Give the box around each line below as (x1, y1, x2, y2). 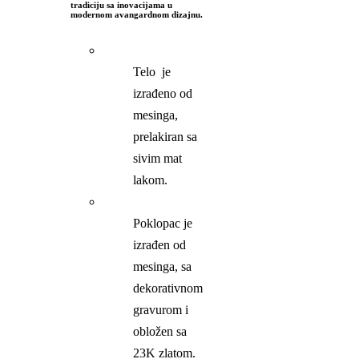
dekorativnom (133, 281, 204, 296)
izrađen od (133, 238, 187, 252)
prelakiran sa (133, 130, 198, 144)
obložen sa (133, 325, 188, 339)
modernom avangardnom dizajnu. (70, 10, 203, 20)
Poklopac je (133, 216, 193, 231)
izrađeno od (133, 87, 193, 101)
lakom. (133, 173, 168, 188)
